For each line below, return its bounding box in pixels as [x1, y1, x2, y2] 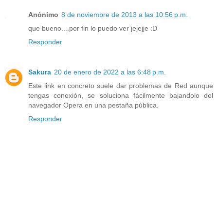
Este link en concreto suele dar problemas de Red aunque [28, 82, 213, 90]
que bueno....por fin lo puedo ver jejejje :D [28, 24, 157, 33]
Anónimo [28, 11, 58, 19]
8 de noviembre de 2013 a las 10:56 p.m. [61, 11, 188, 19]
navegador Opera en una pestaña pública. [28, 101, 159, 109]
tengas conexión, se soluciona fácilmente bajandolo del [28, 91, 213, 100]
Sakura [28, 68, 51, 76]
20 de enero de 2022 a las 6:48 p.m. [54, 68, 166, 76]
